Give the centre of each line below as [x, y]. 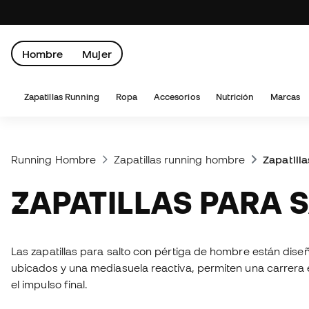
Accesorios [177, 97]
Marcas [285, 97]
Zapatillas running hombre [180, 159]
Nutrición [235, 97]
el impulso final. [50, 284]
